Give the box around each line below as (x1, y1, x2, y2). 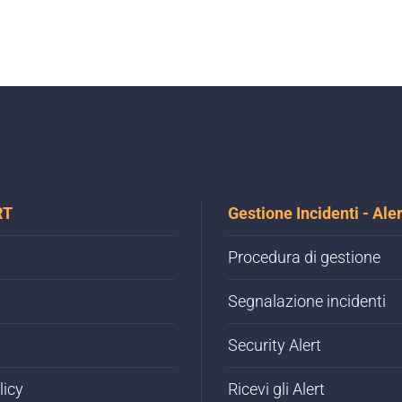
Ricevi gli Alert (228, 380, 325, 399)
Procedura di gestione (228, 248, 380, 267)
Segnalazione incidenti (228, 292, 386, 311)
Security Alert (228, 336, 321, 355)
